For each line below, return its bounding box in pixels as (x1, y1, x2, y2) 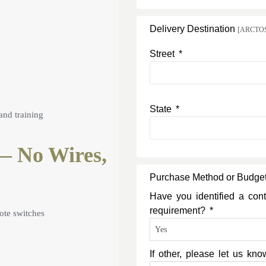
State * (150, 104, 180, 114)
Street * (150, 49, 183, 59)
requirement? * (150, 205, 214, 216)
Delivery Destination (150, 24, 238, 34)
